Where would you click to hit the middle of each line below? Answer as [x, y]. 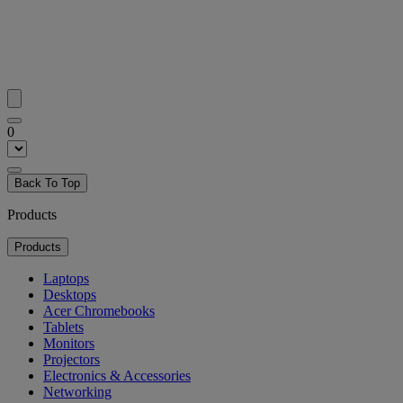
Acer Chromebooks [99, 310]
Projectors [72, 359]
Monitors [69, 343]
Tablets [63, 327]
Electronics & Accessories [117, 375]
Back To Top [47, 183]
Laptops [66, 278]
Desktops [70, 294]
